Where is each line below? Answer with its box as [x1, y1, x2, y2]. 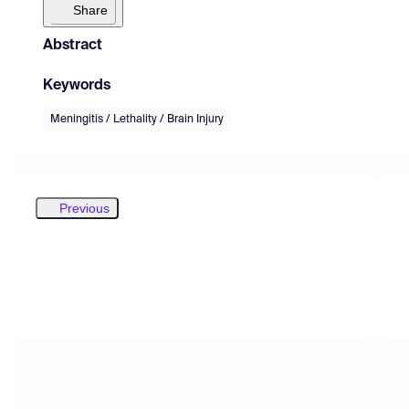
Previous [59, 200, 110, 215]
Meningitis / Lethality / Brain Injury [50, 113, 224, 125]
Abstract [43, 37, 102, 53]
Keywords [43, 78, 110, 93]
